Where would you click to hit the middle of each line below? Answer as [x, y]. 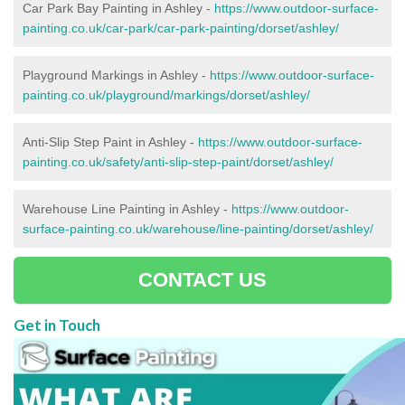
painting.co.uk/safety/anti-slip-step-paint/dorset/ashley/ [178, 161]
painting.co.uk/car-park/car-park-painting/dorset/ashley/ [181, 28]
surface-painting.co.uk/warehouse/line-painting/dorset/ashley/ [198, 228]
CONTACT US [202, 279]
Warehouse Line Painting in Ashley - [127, 208]
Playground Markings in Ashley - [116, 75]
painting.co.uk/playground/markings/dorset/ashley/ [166, 94]
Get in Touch [58, 325]
